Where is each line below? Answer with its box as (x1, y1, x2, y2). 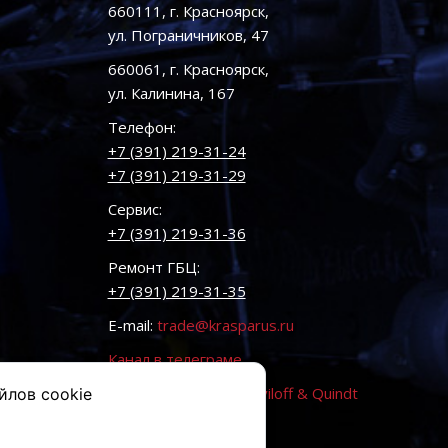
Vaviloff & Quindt (242, 383, 358, 403)
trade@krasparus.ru (156, 315, 294, 335)
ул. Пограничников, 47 (107, 25, 269, 45)
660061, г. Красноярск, (107, 59, 269, 79)
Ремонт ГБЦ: (107, 257, 200, 277)
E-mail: (107, 315, 157, 335)
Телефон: (107, 117, 176, 137)
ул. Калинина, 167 (107, 83, 235, 103)
